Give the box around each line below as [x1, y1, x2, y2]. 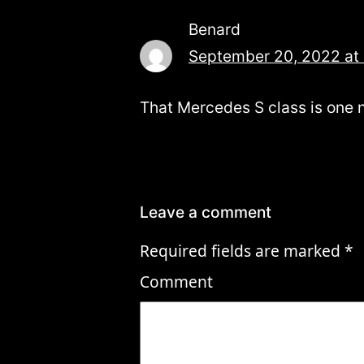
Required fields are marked [140, 240, 344, 262]
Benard [188, 19, 240, 40]
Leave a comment [140, 202, 271, 223]
